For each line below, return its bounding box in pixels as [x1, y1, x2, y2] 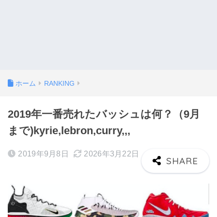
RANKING [44, 79, 75, 87]
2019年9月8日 [18, 150, 69, 158]
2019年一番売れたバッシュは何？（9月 [8, 108, 200, 120]
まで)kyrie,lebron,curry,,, [8, 124, 130, 137]
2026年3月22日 [84, 150, 139, 158]
